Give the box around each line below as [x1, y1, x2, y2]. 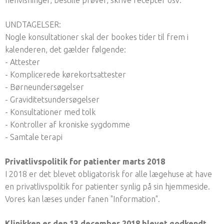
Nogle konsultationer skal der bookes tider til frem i [5, 32, 188, 41]
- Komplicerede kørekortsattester [5, 69, 126, 79]
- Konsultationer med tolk [5, 107, 95, 116]
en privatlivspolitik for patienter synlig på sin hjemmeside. [5, 181, 210, 191]
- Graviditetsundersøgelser [5, 94, 99, 104]
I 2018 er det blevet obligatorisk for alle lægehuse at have [5, 169, 212, 178]
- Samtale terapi [5, 132, 62, 141]
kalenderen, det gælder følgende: [5, 44, 126, 54]
